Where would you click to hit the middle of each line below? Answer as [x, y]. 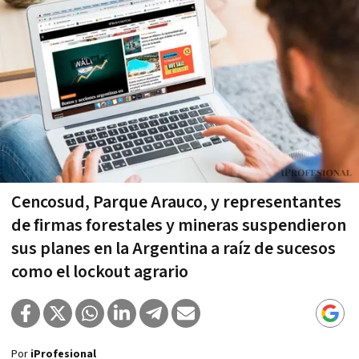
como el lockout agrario [100, 272]
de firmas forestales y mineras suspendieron [179, 225]
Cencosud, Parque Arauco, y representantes [176, 202]
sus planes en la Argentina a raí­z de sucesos [173, 248]
